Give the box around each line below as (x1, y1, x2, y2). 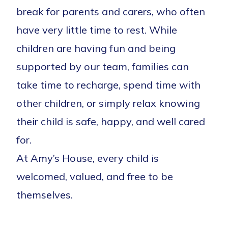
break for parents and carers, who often (16, 5, 205, 18)
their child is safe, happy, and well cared (16, 115, 205, 128)
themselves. (16, 188, 73, 201)
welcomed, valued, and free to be (16, 170, 173, 183)
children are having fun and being (16, 42, 176, 54)
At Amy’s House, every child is (16, 152, 159, 164)
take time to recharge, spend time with (16, 78, 201, 91)
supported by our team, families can (16, 60, 189, 73)
